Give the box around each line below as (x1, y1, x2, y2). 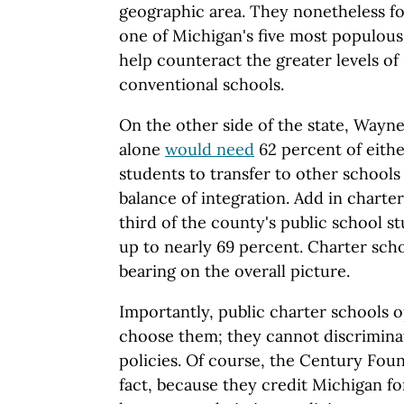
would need (165, 138, 254, 160)
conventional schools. (119, 73, 284, 95)
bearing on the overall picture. (119, 260, 350, 281)
